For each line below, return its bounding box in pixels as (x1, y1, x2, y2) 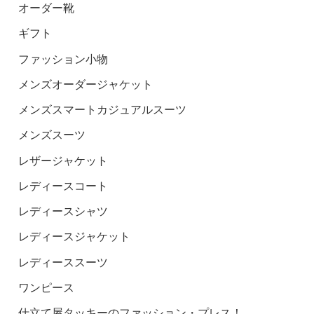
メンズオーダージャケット (18, 76, 153, 91)
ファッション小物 (18, 51, 109, 66)
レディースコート (18, 178, 109, 193)
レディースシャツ (18, 204, 109, 219)
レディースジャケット (18, 229, 131, 244)
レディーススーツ (18, 254, 109, 269)
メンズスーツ (18, 128, 86, 142)
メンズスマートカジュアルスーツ (18, 102, 187, 117)
